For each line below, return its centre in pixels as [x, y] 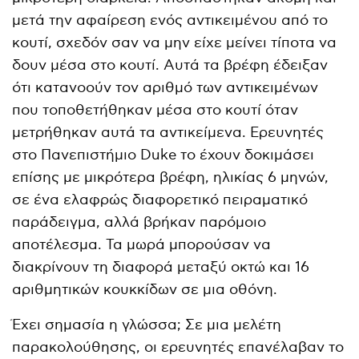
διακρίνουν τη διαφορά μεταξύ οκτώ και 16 [161, 267]
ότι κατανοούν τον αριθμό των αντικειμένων [165, 87]
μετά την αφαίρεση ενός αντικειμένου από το [170, 20]
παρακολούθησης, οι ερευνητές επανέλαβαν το [178, 347]
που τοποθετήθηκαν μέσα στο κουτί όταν [155, 110]
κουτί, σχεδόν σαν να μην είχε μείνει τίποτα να [175, 42]
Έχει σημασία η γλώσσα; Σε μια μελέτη [147, 325]
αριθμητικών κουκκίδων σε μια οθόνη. [145, 289]
